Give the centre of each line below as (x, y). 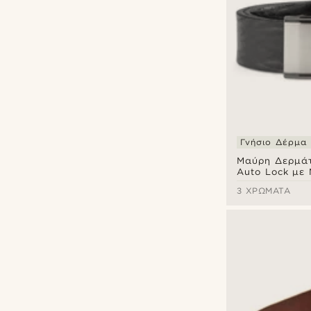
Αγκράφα (260, 183)
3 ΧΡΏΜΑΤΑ (263, 191)
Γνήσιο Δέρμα (274, 142)
